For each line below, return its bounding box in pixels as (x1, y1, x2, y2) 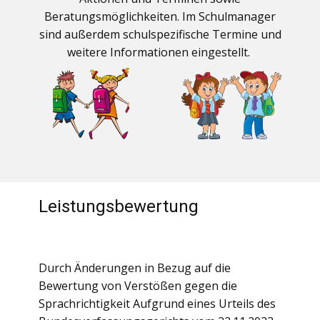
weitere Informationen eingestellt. (67, 44, 253, 60)
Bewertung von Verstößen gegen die (39, 278, 237, 294)
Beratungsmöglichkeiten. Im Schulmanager (44, 9, 276, 24)
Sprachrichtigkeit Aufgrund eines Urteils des (39, 296, 276, 311)
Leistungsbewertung (39, 196, 199, 216)
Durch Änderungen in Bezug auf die (39, 260, 231, 276)
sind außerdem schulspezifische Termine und (39, 26, 281, 42)
